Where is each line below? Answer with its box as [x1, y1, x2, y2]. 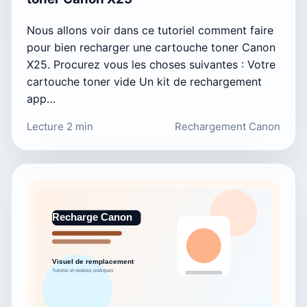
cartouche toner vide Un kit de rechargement [27, 74, 262, 88]
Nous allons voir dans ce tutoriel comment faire [27, 23, 273, 37]
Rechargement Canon [175, 119, 280, 133]
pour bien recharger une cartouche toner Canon [27, 40, 275, 54]
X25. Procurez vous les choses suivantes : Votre [27, 57, 275, 71]
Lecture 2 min [27, 119, 93, 133]
